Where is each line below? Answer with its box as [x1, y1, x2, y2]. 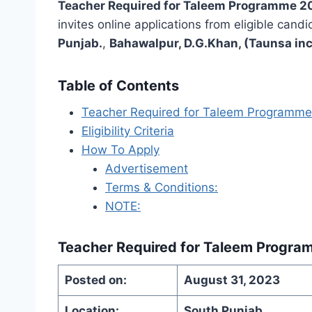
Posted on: [64, 272, 127, 287]
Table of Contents [58, 77, 179, 94]
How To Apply [81, 142, 159, 157]
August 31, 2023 [183, 272, 280, 287]
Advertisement [105, 161, 188, 175]
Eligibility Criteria [81, 123, 174, 138]
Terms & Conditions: [105, 180, 218, 194]
